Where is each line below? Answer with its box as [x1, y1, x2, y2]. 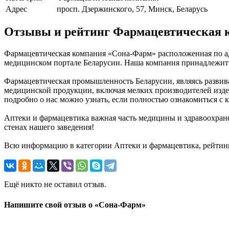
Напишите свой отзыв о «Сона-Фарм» [4, 200, 146, 209]
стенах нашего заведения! [4, 123, 94, 132]
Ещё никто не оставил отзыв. [4, 180, 106, 189]
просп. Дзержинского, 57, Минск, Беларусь [57, 4, 208, 13]
